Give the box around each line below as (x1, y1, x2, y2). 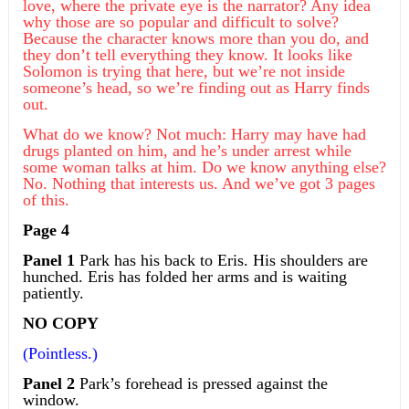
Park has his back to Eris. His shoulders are (79, 251, 368, 270)
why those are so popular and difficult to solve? (22, 13, 339, 32)
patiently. (22, 284, 84, 303)
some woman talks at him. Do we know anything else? (22, 158, 386, 177)
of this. (22, 191, 69, 210)
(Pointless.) (22, 344, 98, 363)
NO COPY (22, 314, 99, 333)
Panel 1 (22, 251, 79, 270)
